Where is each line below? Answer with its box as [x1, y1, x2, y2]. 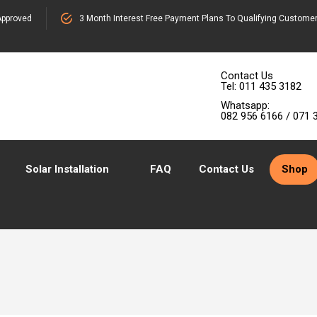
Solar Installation [25, 163, 109, 175]
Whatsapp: [221, 99, 270, 112]
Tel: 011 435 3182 [221, 80, 301, 93]
